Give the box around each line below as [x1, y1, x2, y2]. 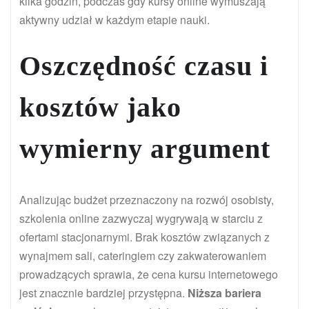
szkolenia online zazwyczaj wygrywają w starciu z [19, 210, 263, 227]
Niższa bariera [188, 285, 261, 301]
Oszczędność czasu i [19, 50, 268, 82]
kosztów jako [19, 92, 181, 123]
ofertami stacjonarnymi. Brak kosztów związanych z [19, 229, 270, 246]
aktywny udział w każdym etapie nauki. [19, 12, 210, 28]
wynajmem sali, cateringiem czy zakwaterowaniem [19, 248, 266, 264]
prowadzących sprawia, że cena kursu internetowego [19, 266, 278, 283]
